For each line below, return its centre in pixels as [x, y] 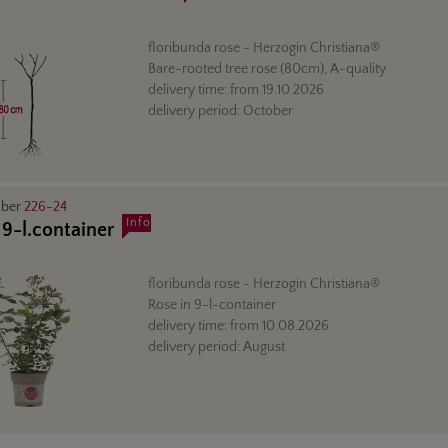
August [263, 347]
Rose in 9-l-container [211, 305]
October [267, 111]
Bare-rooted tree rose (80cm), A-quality [266, 69]
